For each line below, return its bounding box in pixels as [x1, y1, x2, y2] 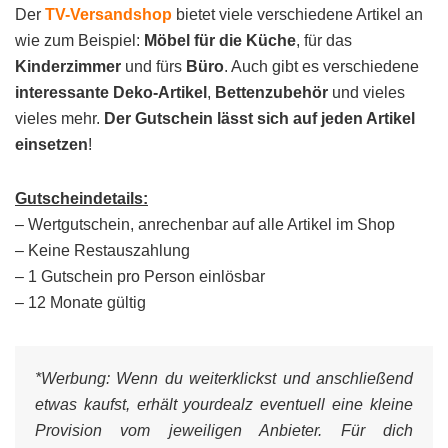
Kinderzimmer [15, 58, 121, 75]
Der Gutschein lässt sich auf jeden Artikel [104, 110, 415, 127]
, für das [296, 32, 352, 49]
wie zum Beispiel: [15, 32, 144, 49]
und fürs [121, 58, 186, 75]
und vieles [328, 84, 405, 101]
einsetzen [15, 136, 88, 153]
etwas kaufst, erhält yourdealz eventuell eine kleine [35, 396, 413, 413]
